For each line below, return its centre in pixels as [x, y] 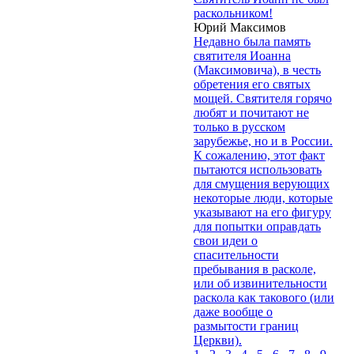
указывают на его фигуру [262, 212]
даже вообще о [233, 311]
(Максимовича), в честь [257, 70]
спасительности [236, 254]
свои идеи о [226, 240]
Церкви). [218, 340]
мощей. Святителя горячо [263, 98]
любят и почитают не [251, 112]
